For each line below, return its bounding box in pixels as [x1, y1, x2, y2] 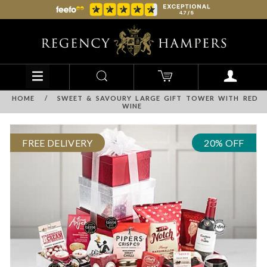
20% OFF [204, 137, 244, 149]
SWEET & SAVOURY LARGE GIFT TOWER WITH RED [57, 94, 258, 103]
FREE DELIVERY [22, 137, 93, 149]
